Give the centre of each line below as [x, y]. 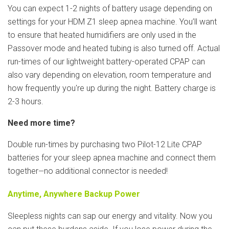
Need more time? [41, 123]
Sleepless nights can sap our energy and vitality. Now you [110, 216]
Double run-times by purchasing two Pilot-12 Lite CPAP [105, 145]
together [23, 171]
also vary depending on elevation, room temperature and [109, 75]
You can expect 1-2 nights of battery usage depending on [110, 9]
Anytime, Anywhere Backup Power [74, 194]
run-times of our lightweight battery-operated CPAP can [106, 62]
